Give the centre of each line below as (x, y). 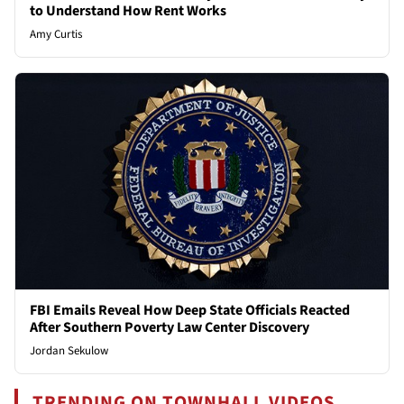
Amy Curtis (56, 35)
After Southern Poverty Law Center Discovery (170, 328)
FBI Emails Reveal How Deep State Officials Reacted (190, 311)
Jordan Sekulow (69, 351)
